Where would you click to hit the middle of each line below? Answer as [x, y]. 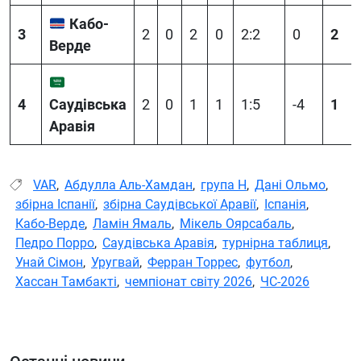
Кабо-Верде [50, 223]
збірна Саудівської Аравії [180, 204]
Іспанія [285, 204]
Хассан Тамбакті [66, 281]
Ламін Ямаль [132, 223]
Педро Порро [55, 243]
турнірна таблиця [275, 243]
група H [224, 185]
